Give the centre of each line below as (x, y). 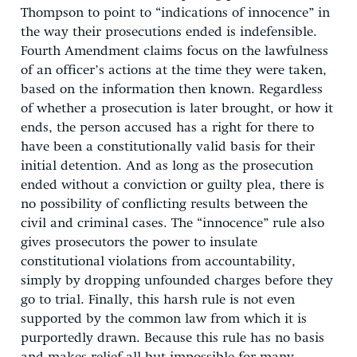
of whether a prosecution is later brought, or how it (177, 108)
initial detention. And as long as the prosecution (167, 166)
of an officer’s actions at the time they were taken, (174, 70)
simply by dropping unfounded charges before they (177, 280)
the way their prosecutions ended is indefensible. (169, 32)
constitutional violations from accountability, (158, 261)
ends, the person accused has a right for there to (167, 127)
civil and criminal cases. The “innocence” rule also (173, 223)
